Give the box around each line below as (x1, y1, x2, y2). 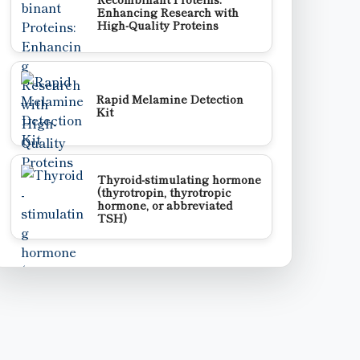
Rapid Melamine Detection (96, 91, 244, 107)
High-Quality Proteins (97, 17, 219, 33)
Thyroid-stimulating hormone (97, 171, 261, 187)
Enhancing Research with (97, 4, 239, 20)
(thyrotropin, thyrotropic (97, 184, 231, 200)
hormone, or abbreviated (97, 197, 232, 213)
